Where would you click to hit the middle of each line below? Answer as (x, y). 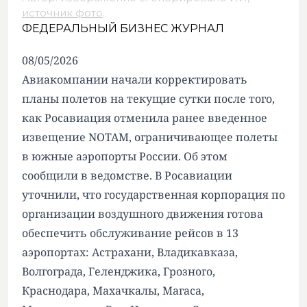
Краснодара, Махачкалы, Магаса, (113, 291)
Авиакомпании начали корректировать (135, 79)
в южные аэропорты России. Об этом (125, 156)
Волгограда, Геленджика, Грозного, (119, 271)
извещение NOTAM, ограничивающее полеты (150, 137)
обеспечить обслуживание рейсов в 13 (130, 233)
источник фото (62, 13)
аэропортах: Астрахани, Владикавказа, (130, 252)
